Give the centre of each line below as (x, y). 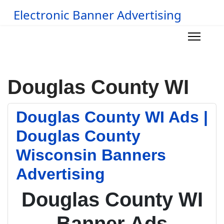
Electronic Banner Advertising (97, 15)
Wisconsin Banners (91, 155)
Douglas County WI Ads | (112, 117)
